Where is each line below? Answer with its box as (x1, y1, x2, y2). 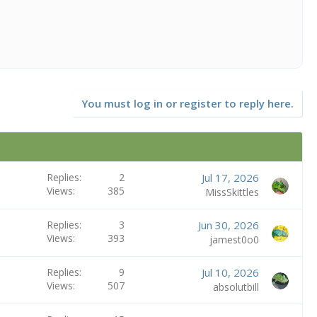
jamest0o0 (209, 232, 259, 246)
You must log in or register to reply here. (81, 96, 294, 110)
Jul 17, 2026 (201, 170, 259, 185)
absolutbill (212, 279, 259, 294)
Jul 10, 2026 (201, 265, 259, 279)
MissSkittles (204, 185, 259, 199)
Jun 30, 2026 (197, 217, 259, 232)
